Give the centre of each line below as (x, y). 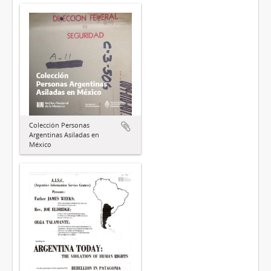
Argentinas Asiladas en (64, 134)
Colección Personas (59, 125)
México (40, 144)
